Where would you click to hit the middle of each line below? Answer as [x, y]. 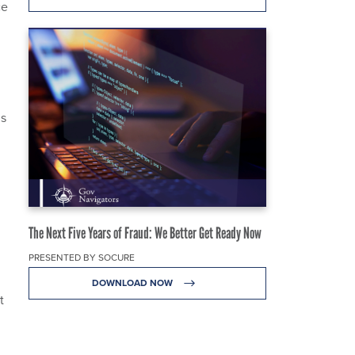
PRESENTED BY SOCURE [82, 257]
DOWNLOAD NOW [133, 282]
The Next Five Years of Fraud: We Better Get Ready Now [145, 233]
